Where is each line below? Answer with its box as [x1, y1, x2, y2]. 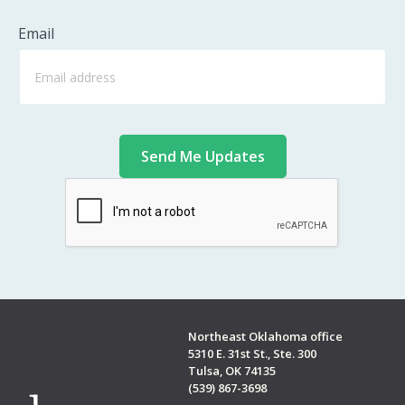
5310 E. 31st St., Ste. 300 [187, 345, 316, 362]
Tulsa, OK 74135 [187, 363, 276, 379]
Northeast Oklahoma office [187, 328, 343, 344]
